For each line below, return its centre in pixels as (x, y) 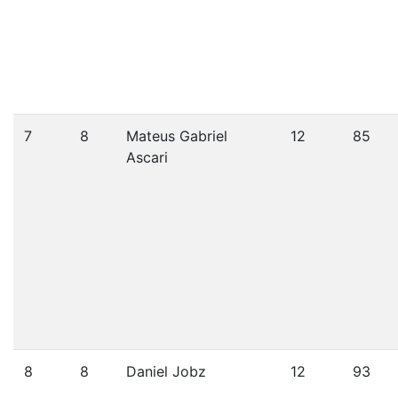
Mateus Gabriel (177, 136)
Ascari (147, 157)
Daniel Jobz (166, 371)
